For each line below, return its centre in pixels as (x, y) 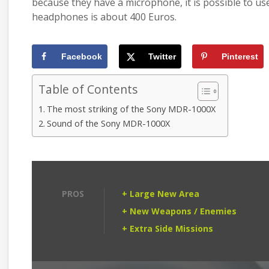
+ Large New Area (161, 194)
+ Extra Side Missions (168, 229)
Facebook (82, 57)
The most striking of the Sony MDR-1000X (131, 109)
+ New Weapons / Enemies (180, 211)
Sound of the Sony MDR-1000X (109, 124)
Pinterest (240, 57)
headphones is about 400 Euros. (104, 17)
